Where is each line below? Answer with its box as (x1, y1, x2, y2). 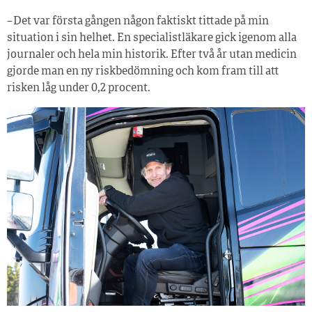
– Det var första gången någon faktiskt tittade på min (7, 15, 269, 27)
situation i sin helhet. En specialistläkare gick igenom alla (7, 32, 297, 44)
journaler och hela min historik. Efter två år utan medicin (7, 49, 297, 61)
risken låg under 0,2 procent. (7, 82, 150, 94)
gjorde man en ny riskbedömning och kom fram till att (7, 65, 279, 77)
